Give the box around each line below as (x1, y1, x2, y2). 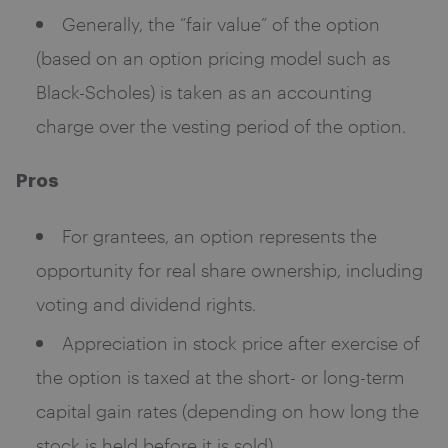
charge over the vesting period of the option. (36, 113, 406, 138)
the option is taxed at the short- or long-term (36, 364, 404, 389)
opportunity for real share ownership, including (36, 257, 423, 282)
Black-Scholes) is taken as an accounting (36, 79, 372, 104)
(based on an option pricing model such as (36, 45, 390, 70)
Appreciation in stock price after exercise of (62, 330, 420, 355)
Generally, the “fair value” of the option (62, 11, 380, 36)
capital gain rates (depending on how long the (36, 398, 419, 423)
